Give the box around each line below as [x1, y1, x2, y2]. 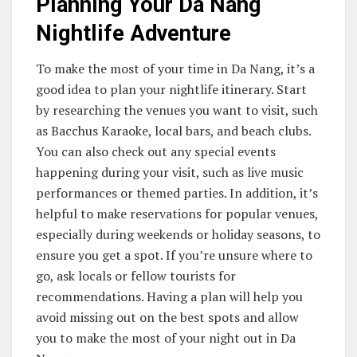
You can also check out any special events [36, 143, 276, 161]
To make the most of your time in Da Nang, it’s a [36, 60, 315, 78]
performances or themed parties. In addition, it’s [36, 184, 318, 202]
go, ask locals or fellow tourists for [36, 267, 236, 285]
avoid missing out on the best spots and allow [36, 308, 299, 327]
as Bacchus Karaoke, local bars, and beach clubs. [36, 122, 311, 140]
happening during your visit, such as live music [36, 163, 304, 182]
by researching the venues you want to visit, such [36, 101, 318, 120]
